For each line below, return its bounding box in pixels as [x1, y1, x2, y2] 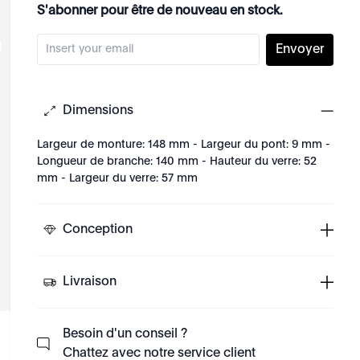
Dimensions [63, 104, 134, 117]
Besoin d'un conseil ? [63, 328, 188, 341]
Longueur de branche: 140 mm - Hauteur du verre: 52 [37, 156, 317, 167]
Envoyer [276, 43, 324, 56]
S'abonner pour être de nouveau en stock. [37, 5, 284, 18]
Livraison [63, 276, 117, 288]
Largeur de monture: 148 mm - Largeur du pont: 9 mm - [37, 139, 331, 150]
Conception [63, 223, 133, 236]
